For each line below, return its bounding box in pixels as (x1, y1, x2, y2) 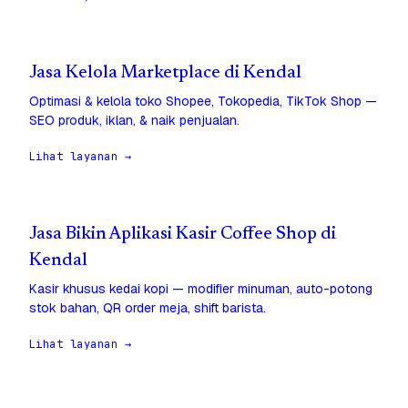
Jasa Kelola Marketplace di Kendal (29, 65, 301, 83)
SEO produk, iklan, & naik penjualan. (29, 112, 240, 129)
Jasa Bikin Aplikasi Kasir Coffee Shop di (29, 226, 336, 244)
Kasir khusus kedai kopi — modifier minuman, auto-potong (29, 280, 372, 298)
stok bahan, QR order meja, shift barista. (29, 300, 266, 317)
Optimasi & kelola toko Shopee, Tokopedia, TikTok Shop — (29, 93, 377, 110)
